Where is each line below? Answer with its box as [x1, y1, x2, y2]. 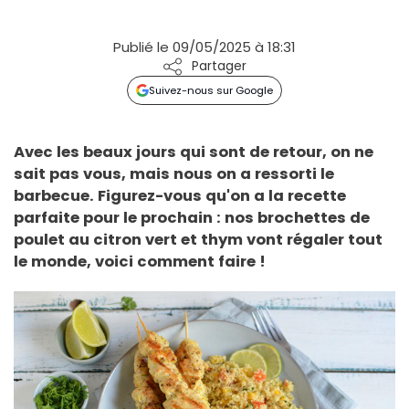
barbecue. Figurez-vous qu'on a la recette [14, 184, 346, 206]
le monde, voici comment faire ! [14, 250, 266, 272]
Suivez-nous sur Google [149, 83, 274, 98]
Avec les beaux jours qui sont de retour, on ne [14, 141, 373, 163]
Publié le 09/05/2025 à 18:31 [113, 37, 296, 57]
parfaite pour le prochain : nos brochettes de [14, 206, 370, 228]
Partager [192, 58, 246, 75]
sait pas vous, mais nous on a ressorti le [14, 163, 334, 184]
